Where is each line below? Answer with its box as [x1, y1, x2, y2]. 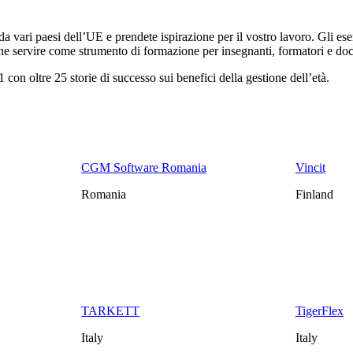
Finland [295, 188, 333, 202]
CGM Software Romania [81, 161, 207, 175]
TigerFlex [295, 304, 344, 318]
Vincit [295, 161, 325, 175]
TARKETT [81, 304, 140, 318]
